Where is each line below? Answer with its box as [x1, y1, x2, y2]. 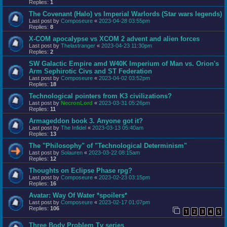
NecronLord [61, 100, 93, 106]
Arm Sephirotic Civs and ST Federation [29, 67, 152, 75]
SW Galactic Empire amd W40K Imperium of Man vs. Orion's [29, 60, 219, 68]
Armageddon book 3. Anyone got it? [29, 117, 143, 125]
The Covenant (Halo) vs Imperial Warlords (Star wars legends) [29, 10, 222, 18]
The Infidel [61, 125, 86, 131]
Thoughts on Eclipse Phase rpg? [29, 167, 132, 175]
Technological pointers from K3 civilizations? [29, 92, 172, 100]
